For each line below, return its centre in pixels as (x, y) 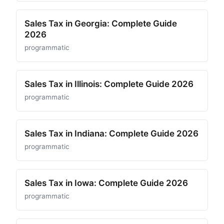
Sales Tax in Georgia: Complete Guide (101, 23)
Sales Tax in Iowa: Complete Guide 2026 (106, 183)
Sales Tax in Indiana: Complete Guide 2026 (111, 133)
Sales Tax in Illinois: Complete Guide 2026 (109, 84)
